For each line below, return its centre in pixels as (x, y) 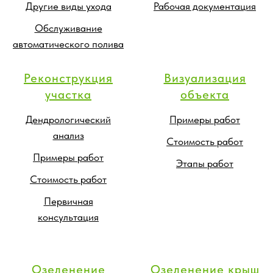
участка (68, 94)
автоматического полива (68, 44)
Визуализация (205, 78)
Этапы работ (205, 163)
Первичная (68, 201)
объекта (205, 94)
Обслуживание (68, 28)
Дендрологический (68, 119)
